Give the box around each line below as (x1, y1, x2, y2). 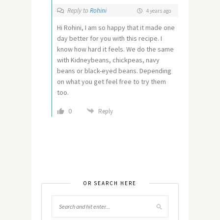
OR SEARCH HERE (83, 180, 137, 187)
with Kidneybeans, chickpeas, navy (57, 55, 160, 65)
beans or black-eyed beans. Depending (57, 66, 171, 76)
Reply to (67, 6, 90, 15)
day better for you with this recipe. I (57, 34, 162, 43)
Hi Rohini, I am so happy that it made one (57, 23, 175, 32)
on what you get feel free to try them (57, 77, 166, 86)
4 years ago (145, 7, 171, 14)
